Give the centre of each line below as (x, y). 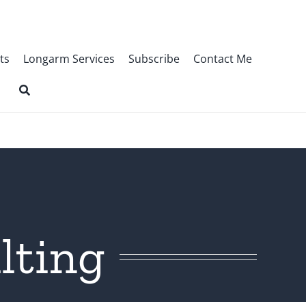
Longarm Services (69, 59)
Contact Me (222, 59)
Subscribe (154, 59)
